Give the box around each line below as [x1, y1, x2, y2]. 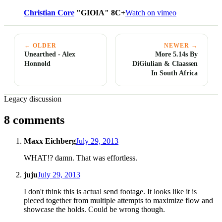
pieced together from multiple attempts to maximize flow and [24, 196, 213, 205]
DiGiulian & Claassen [132, 59, 198, 67]
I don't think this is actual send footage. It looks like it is [24, 187, 197, 196]
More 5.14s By [155, 50, 198, 58]
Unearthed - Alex [24, 50, 75, 58]
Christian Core [24, 8, 74, 17]
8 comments [4, 113, 64, 126]
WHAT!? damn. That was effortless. [24, 153, 137, 162]
